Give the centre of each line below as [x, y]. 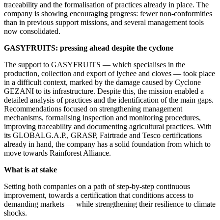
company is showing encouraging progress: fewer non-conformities [108, 13]
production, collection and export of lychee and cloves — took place [110, 73]
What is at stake [30, 169]
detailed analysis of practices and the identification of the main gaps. [109, 100]
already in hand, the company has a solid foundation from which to [107, 144]
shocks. [15, 213]
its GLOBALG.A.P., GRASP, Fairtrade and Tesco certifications [103, 135]
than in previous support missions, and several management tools [104, 22]
